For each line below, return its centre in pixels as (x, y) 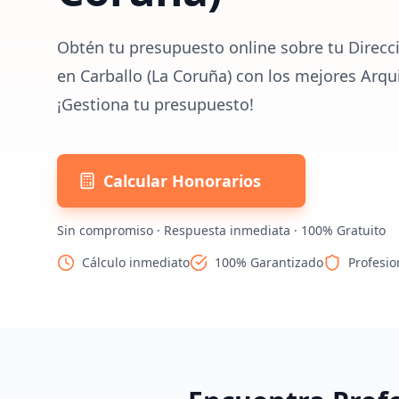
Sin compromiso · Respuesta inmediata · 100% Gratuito (221, 230)
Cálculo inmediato (136, 262)
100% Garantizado (269, 262)
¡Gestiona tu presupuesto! (155, 104)
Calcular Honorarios (182, 181)
